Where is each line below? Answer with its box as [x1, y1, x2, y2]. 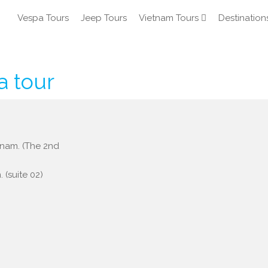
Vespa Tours [17, 13, 69, 23]
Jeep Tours [81, 13, 127, 23]
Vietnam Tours [139, 13, 199, 23]
